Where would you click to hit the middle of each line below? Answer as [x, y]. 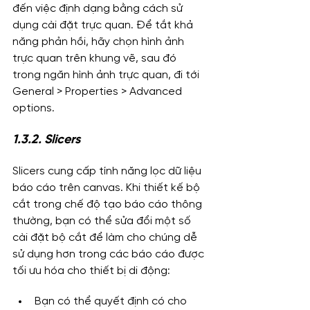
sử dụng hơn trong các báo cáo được [110, 254]
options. [34, 108]
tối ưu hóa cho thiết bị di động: [91, 271]
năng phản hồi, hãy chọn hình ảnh [100, 42]
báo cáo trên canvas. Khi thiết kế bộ [108, 188]
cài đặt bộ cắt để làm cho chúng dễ [106, 237]
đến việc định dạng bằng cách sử [99, 8]
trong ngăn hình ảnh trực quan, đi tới [107, 75]
